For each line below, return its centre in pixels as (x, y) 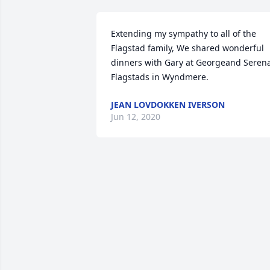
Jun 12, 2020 (136, 117)
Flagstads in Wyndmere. (160, 77)
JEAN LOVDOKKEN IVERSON (168, 105)
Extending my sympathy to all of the (184, 33)
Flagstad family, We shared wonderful (187, 48)
